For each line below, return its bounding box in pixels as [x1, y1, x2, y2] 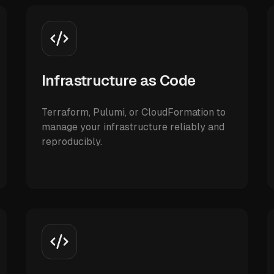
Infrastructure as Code [41, 72, 196, 89]
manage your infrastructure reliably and [41, 121, 224, 133]
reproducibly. [41, 136, 102, 147]
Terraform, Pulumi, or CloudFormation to [41, 106, 226, 118]
